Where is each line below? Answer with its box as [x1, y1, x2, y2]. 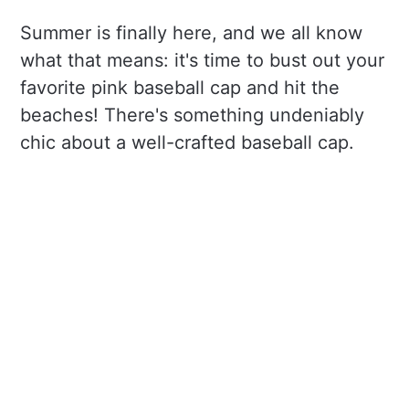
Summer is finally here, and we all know [20, 21, 363, 44]
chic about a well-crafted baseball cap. [20, 131, 355, 153]
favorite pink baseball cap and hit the [20, 76, 341, 99]
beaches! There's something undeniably [20, 103, 365, 126]
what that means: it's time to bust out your [20, 48, 385, 71]
